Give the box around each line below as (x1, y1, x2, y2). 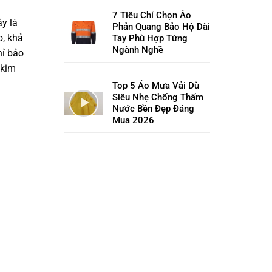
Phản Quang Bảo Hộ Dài (112, 21, 210, 32)
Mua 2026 (112, 115, 154, 126)
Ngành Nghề (112, 44, 163, 55)
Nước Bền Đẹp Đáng (112, 103, 194, 115)
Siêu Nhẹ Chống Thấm (112, 92, 203, 103)
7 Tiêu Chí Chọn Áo (112, 9, 191, 21)
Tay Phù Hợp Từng (112, 32, 188, 44)
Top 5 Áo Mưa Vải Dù (112, 80, 199, 92)
